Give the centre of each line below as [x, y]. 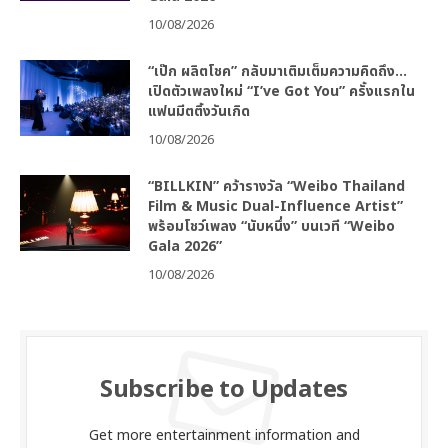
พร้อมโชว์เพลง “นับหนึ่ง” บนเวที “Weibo [271, 227]
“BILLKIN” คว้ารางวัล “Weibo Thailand [276, 187]
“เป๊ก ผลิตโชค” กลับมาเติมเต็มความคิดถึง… [277, 72]
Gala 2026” [185, 247]
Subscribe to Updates [224, 390]
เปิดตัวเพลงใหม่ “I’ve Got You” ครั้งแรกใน [281, 92]
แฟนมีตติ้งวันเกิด [199, 112]
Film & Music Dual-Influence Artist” [275, 207]
